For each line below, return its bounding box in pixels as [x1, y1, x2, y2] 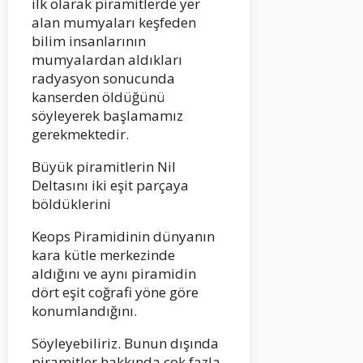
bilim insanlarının [32, 31, 146, 50]
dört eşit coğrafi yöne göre [32, 282, 199, 301]
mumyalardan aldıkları [32, 49, 182, 69]
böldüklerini [32, 194, 111, 213]
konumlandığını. [32, 301, 137, 320]
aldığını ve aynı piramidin [32, 263, 196, 283]
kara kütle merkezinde [32, 245, 175, 264]
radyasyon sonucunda [32, 68, 175, 88]
